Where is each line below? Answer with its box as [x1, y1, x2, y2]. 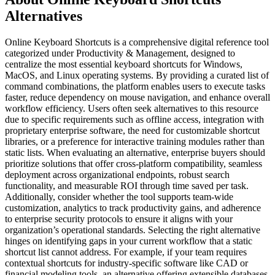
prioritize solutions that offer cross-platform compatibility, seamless [5, 158, 262, 169]
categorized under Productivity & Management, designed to [5, 47, 235, 58]
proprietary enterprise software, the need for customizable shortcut [5, 125, 260, 136]
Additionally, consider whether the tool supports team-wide [5, 191, 233, 202]
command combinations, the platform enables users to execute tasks [5, 80, 265, 91]
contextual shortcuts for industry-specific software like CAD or [5, 257, 248, 268]
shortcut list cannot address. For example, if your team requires [5, 246, 247, 257]
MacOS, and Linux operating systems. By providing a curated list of [5, 69, 269, 80]
